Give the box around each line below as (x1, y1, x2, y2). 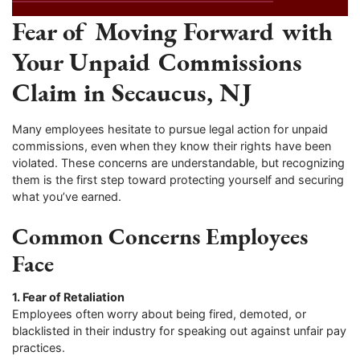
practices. (12, 340, 65, 354)
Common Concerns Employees (12, 220, 308, 252)
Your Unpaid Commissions (12, 43, 302, 79)
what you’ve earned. (12, 189, 121, 203)
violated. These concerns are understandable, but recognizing (12, 155, 345, 170)
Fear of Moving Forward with (12, 13, 333, 48)
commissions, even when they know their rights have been (12, 138, 331, 153)
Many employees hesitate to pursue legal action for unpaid (12, 121, 328, 136)
